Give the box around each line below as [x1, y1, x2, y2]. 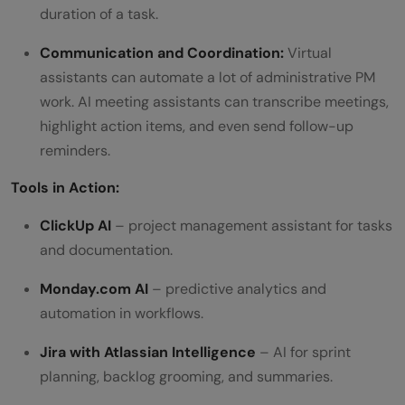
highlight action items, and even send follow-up [40, 117, 353, 137]
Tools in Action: [11, 178, 123, 198]
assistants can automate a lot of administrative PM [40, 68, 375, 88]
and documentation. [40, 240, 173, 260]
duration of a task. [40, 5, 158, 24]
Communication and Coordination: [40, 43, 287, 63]
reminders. [40, 141, 110, 161]
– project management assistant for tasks [111, 216, 392, 236]
